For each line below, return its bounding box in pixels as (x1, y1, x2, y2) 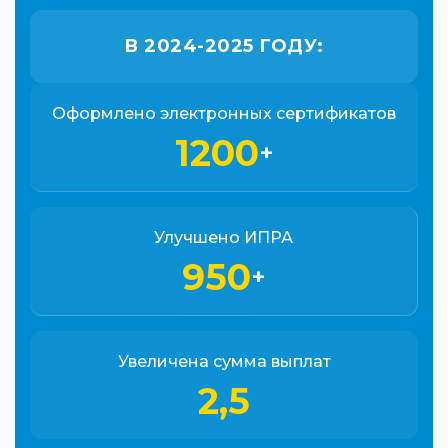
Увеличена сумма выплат (117, 352, 331, 371)
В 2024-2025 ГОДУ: (124, 35, 324, 57)
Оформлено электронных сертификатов (52, 104, 396, 123)
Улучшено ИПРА (154, 228, 293, 247)
